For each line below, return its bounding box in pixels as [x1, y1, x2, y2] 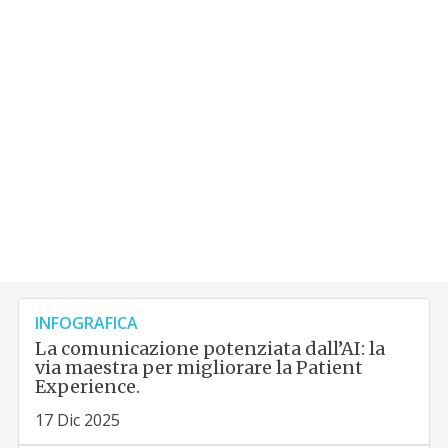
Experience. [35, 375, 141, 399]
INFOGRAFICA [35, 312, 139, 335]
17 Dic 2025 [35, 409, 121, 432]
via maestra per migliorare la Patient [35, 356, 364, 380]
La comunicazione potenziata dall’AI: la [35, 337, 386, 361]
